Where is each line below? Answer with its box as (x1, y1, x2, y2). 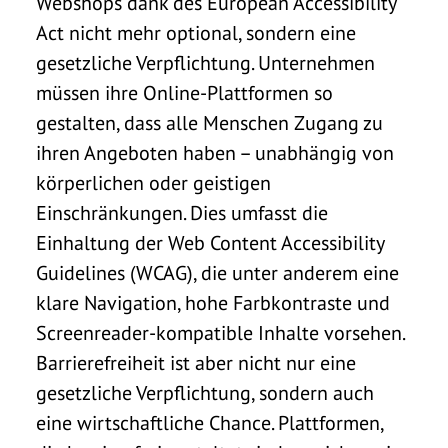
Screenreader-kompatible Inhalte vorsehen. (36, 319, 409, 346)
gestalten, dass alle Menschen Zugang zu (36, 109, 383, 136)
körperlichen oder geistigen (36, 169, 271, 196)
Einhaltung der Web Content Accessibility (36, 229, 384, 256)
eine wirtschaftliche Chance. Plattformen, (36, 409, 383, 436)
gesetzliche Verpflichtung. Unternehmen (36, 49, 375, 76)
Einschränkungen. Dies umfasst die (36, 199, 328, 226)
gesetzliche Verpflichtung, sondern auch (36, 379, 374, 406)
